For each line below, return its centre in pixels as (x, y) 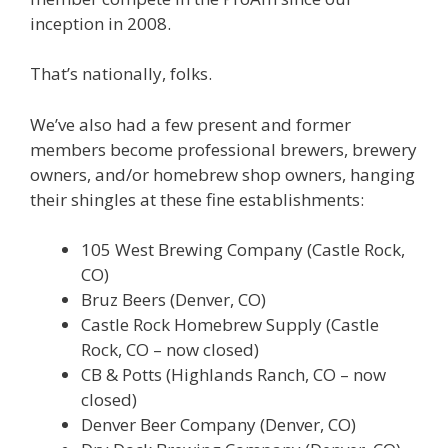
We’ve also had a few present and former (190, 124)
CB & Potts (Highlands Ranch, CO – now (233, 375)
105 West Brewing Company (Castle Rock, (243, 250)
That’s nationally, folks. (121, 74)
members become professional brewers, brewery (223, 149)
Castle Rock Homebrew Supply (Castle (230, 325)
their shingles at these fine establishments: (197, 199)
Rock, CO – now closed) (170, 350)
